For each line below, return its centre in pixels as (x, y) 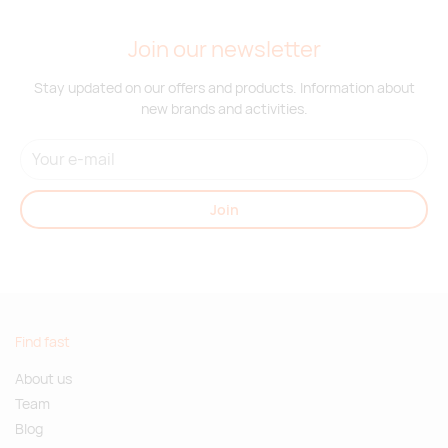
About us (43, 378)
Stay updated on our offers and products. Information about (224, 88)
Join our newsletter (224, 49)
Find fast (42, 342)
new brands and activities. (224, 109)
